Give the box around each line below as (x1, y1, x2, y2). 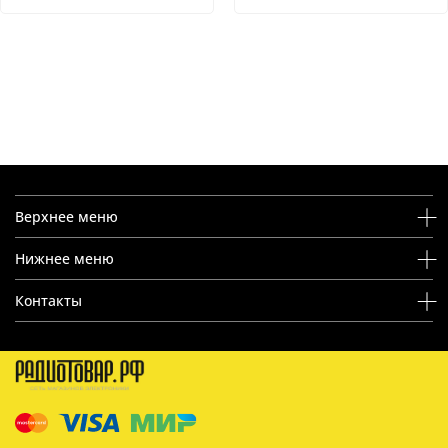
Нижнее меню (15, 248, 114, 268)
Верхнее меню (15, 206, 118, 226)
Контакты (15, 290, 82, 310)
